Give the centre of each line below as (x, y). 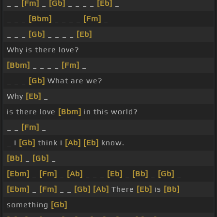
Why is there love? (43, 50)
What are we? (74, 81)
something (29, 205)
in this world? (110, 112)
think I (50, 143)
